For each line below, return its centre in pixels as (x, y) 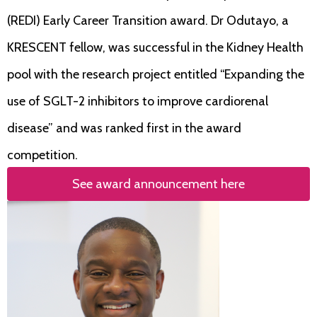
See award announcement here (158, 184)
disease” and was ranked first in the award (124, 128)
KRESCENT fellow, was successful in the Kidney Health (155, 48)
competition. (42, 155)
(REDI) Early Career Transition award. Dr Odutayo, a (148, 21)
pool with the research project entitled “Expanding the (156, 75)
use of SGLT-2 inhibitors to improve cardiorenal (138, 102)
